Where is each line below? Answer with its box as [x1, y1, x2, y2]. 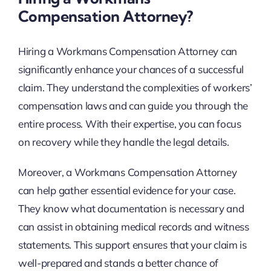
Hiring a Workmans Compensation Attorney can [18, 44, 238, 57]
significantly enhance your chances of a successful [18, 62, 244, 76]
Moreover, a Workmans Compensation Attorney [18, 165, 237, 178]
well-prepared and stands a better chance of [18, 256, 219, 269]
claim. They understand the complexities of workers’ [18, 80, 252, 94]
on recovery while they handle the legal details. [18, 135, 229, 148]
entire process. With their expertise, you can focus [18, 117, 241, 130]
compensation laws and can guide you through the [18, 99, 248, 112]
